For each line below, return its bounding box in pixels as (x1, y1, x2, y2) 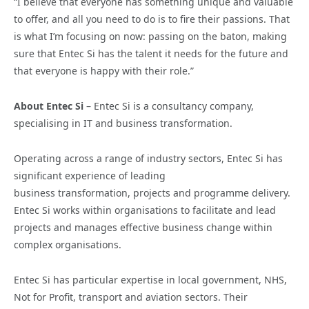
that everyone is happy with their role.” (14, 63, 194, 77)
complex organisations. (14, 237, 121, 251)
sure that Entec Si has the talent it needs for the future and (14, 46, 288, 60)
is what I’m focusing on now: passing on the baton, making (14, 29, 287, 43)
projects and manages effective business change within (14, 220, 272, 234)
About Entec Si (14, 99, 83, 112)
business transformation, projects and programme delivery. (14, 186, 290, 199)
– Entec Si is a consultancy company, (83, 99, 254, 112)
